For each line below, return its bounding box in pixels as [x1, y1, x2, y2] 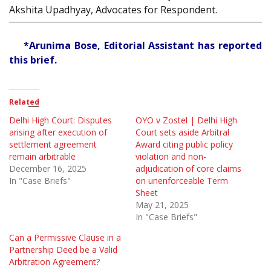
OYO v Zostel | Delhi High [135, 114, 237, 126]
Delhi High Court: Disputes [9, 114, 112, 126]
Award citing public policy [135, 138, 233, 150]
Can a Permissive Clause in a [9, 231, 121, 243]
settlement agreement [9, 138, 97, 150]
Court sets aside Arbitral [135, 126, 229, 138]
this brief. [9, 53, 57, 67]
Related [9, 96, 39, 107]
